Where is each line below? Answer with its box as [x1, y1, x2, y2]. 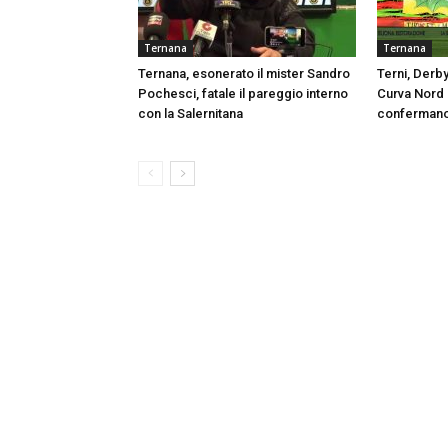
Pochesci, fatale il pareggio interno [138, 86, 348, 101]
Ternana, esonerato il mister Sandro [138, 66, 350, 81]
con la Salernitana [138, 106, 243, 121]
